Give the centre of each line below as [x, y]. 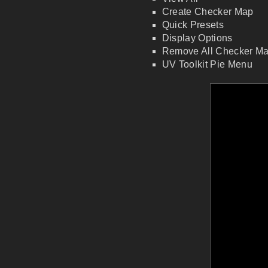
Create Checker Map [208, 11]
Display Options [197, 38]
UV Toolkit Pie [195, 64]
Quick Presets [193, 25]
